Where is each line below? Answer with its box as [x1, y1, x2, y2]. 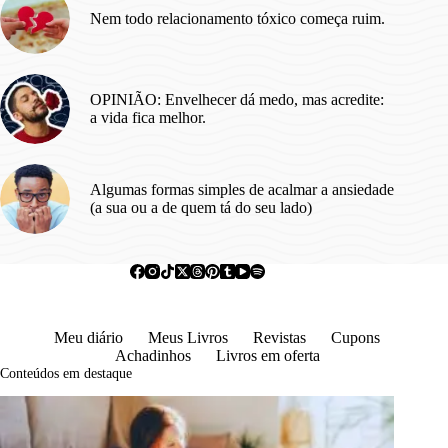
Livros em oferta [215, 347, 320, 364]
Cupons [331, 329, 381, 346]
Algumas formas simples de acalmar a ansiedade [90, 181, 394, 198]
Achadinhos [114, 347, 191, 364]
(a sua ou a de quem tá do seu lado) [90, 199, 312, 216]
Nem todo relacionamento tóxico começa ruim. [90, 10, 385, 27]
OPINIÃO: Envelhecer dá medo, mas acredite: [90, 91, 384, 108]
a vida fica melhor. [90, 109, 206, 126]
